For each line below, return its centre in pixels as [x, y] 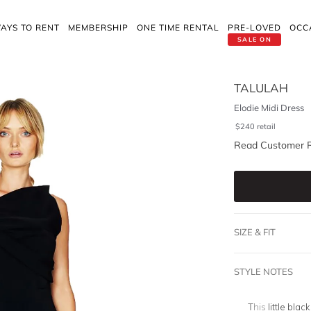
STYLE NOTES [263, 271]
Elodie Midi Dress [269, 108]
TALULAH [261, 88]
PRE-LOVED [254, 27]
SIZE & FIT [254, 232]
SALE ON [254, 39]
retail [266, 126]
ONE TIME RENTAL [178, 27]
